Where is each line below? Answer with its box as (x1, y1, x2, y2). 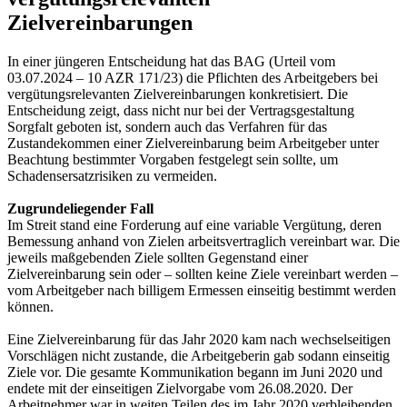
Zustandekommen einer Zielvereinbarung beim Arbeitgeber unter (7, 134, 379, 151)
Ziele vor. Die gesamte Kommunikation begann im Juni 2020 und (7, 363, 382, 380)
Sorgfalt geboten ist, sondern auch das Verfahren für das (7, 118, 327, 134)
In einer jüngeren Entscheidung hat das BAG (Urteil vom (7, 53, 335, 69)
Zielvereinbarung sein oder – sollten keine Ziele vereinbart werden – (7, 265, 398, 282)
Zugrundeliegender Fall (7, 200, 154, 216)
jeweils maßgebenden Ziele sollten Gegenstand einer (7, 249, 308, 265)
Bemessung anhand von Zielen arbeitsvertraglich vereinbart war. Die (7, 233, 400, 249)
